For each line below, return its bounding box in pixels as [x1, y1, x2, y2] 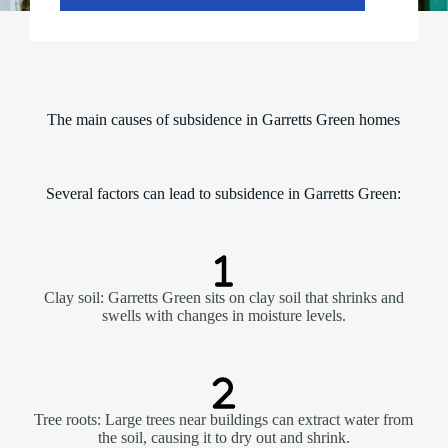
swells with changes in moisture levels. [101, 306, 346, 324]
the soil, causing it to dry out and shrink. [97, 428, 350, 446]
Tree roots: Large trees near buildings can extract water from [34, 410, 414, 428]
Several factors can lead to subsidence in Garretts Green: [46, 184, 402, 202]
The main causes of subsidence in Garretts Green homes [47, 110, 401, 128]
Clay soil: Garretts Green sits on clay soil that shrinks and [43, 288, 404, 306]
